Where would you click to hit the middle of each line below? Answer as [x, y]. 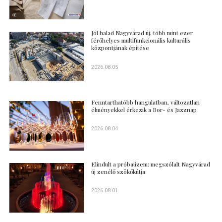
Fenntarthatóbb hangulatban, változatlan [146, 102]
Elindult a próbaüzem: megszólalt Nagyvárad [151, 164]
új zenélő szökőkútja [118, 171]
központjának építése [120, 48]
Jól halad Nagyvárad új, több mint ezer [142, 33]
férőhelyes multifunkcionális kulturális [141, 40]
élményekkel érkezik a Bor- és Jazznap [144, 109]
